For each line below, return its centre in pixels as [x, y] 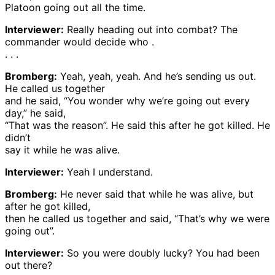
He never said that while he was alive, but [155, 194]
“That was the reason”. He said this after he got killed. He [137, 125]
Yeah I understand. [108, 172]
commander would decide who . [79, 41]
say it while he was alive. [62, 149]
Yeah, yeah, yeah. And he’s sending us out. [157, 76]
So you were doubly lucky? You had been [162, 253]
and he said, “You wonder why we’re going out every [127, 100]
